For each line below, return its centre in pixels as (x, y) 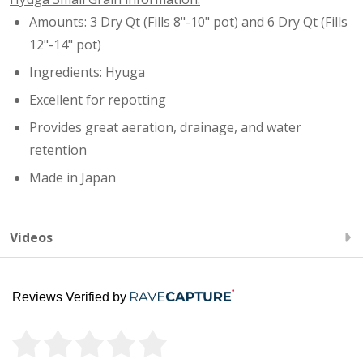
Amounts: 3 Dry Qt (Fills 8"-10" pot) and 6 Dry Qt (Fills (188, 21)
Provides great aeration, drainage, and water (165, 127)
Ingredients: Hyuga (87, 72)
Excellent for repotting (98, 99)
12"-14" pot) (65, 44)
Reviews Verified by (69, 297)
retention (58, 149)
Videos (31, 237)
